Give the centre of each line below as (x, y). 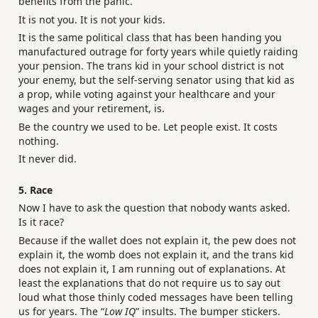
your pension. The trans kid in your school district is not (151, 66)
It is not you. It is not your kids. (92, 19)
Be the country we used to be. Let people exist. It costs (148, 126)
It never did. (48, 159)
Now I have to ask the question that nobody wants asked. (154, 208)
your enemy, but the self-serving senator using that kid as (157, 80)
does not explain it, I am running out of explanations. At (152, 268)
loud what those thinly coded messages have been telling (156, 297)
